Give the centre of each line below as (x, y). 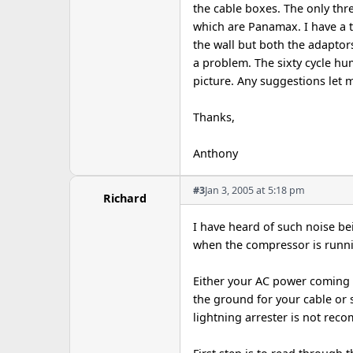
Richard (125, 198)
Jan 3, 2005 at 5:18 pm (255, 190)
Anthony (216, 153)
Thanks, (214, 117)
